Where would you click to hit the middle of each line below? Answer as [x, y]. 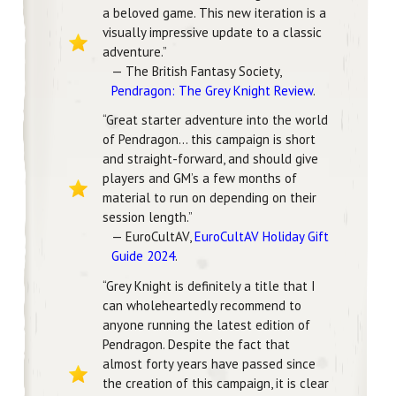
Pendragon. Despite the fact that [196, 344]
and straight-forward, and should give [210, 159]
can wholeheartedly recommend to [202, 305]
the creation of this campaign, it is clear [216, 383]
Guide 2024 [143, 256]
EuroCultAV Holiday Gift [262, 237]
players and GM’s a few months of [200, 179]
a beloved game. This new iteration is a [214, 13]
